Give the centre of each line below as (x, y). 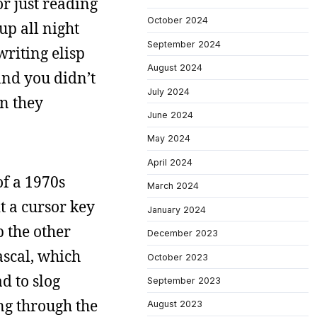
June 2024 (170, 115)
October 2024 (178, 21)
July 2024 (168, 91)
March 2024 (173, 186)
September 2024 (184, 44)
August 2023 (175, 304)
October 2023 (178, 257)
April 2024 (170, 162)
